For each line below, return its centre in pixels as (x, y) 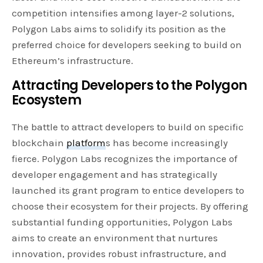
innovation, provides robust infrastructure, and (119, 253)
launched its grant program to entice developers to (128, 190)
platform (86, 142)
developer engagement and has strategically (115, 174)
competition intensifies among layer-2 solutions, (123, 13)
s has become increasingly (167, 142)
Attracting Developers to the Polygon (129, 85)
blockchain (39, 142)
